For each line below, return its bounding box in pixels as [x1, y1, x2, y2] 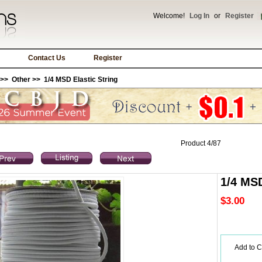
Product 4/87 [180, 139, 221, 147]
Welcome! [153, 12, 187, 20]
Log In [189, 12, 209, 20]
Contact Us [28, 54, 65, 62]
